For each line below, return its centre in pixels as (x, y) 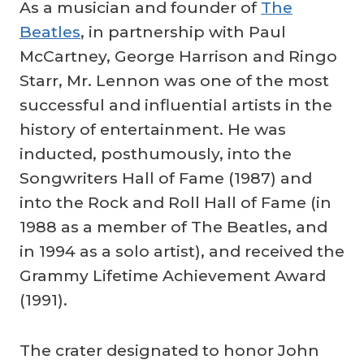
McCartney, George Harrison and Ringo (178, 56)
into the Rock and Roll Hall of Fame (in (175, 202)
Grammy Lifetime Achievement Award (173, 275)
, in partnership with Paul (183, 31)
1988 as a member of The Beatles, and (173, 226)
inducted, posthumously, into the (156, 153)
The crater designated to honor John (169, 350)
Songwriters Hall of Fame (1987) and (166, 178)
